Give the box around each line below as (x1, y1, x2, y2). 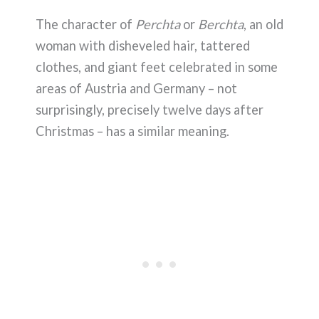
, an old (244, 16, 283, 33)
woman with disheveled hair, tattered (36, 38, 250, 54)
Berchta (198, 16, 244, 33)
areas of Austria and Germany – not (36, 80, 237, 97)
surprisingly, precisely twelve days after (36, 102, 263, 118)
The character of (36, 16, 135, 33)
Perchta (135, 16, 183, 33)
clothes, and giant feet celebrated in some (36, 59, 278, 75)
